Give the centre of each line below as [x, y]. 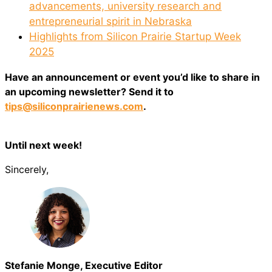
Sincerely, [27, 169]
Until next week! [43, 145]
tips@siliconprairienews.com [74, 106]
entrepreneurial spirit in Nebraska [110, 21]
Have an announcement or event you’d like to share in [132, 77]
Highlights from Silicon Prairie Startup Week [135, 36]
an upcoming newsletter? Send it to [89, 91]
